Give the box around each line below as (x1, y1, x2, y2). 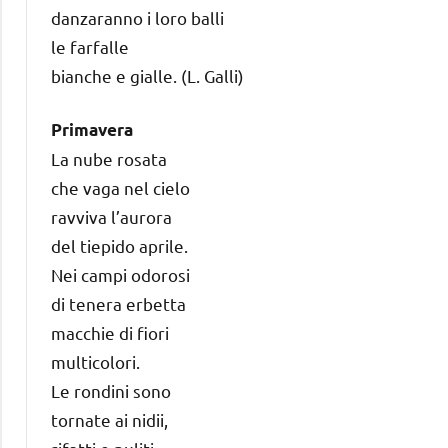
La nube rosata (51, 147, 167, 169)
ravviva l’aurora (51, 205, 172, 227)
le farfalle (51, 35, 129, 57)
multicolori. (51, 350, 140, 372)
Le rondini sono (51, 379, 171, 401)
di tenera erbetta (51, 292, 186, 314)
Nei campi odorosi (51, 263, 190, 285)
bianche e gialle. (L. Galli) (51, 64, 244, 86)
